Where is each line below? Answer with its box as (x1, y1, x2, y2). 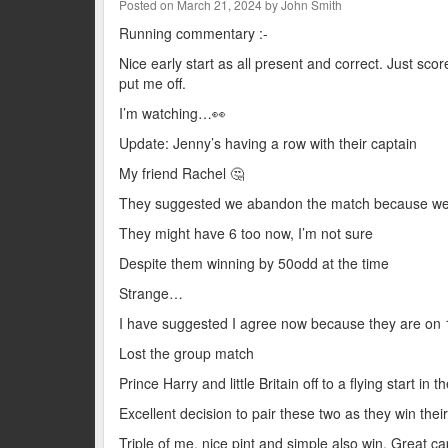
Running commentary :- (118, 22, 268, 43)
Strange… (118, 282, 183, 303)
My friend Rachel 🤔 (118, 162, 244, 183)
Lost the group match (118, 342, 254, 363)
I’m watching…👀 (118, 102, 226, 123)
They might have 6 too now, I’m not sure (118, 222, 373, 243)
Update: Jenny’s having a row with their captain (118, 132, 417, 153)
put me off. (118, 72, 186, 93)
